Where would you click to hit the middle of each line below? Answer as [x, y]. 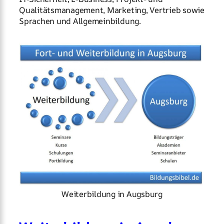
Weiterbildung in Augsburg [112, 194]
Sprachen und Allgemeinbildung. [80, 21]
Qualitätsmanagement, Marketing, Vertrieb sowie [112, 10]
